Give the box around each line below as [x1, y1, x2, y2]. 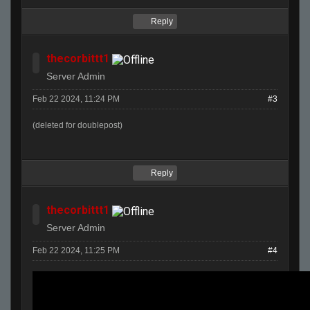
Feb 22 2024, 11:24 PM [33, 94, 120, 104]
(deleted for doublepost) [33, 120, 122, 131]
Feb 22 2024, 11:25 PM [33, 246, 120, 256]
